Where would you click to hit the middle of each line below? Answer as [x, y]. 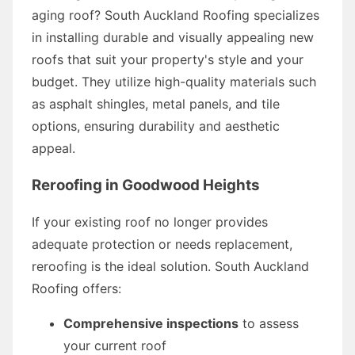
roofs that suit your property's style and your [168, 59]
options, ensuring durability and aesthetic [156, 126]
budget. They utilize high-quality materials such [174, 81]
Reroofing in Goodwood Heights [146, 185]
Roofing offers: [76, 288]
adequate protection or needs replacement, [162, 244]
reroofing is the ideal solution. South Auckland [170, 266]
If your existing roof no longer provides [150, 221]
